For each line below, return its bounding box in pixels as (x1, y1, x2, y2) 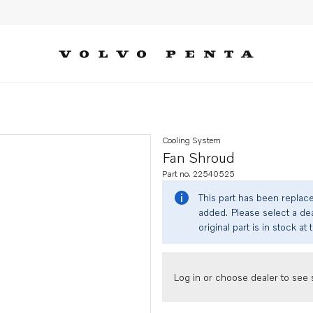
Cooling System (162, 135, 221, 145)
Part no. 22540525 (162, 168, 235, 179)
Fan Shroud (162, 149, 235, 166)
